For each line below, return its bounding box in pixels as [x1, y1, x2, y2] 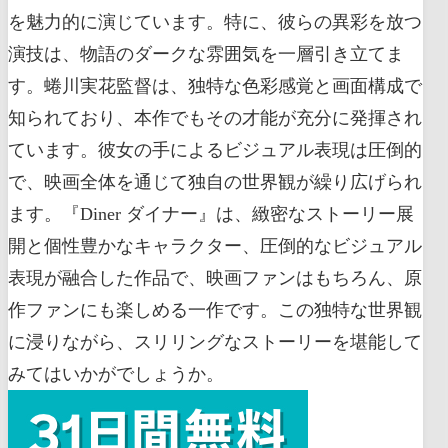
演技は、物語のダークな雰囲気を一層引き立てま [8, 44, 404, 65]
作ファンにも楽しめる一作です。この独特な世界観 [8, 300, 422, 321]
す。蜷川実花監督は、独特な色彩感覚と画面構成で [8, 76, 422, 97]
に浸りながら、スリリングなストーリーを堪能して [8, 332, 422, 353]
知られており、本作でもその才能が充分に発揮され [8, 108, 422, 129]
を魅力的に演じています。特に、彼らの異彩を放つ [8, 12, 422, 33]
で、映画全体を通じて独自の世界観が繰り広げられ [8, 172, 422, 193]
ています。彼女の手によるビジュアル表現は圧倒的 [8, 140, 422, 161]
